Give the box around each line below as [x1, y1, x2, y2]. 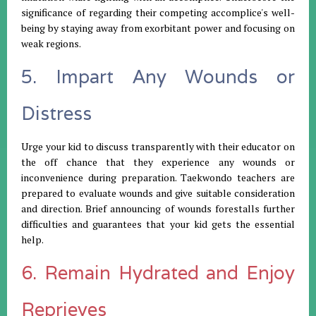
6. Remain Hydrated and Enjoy [21, 261, 295, 285]
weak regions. [21, 37, 81, 51]
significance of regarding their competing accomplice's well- [21, 6, 295, 20]
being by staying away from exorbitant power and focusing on [21, 21, 295, 35]
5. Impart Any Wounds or [21, 65, 295, 89]
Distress [21, 102, 92, 126]
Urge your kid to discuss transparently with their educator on [21, 140, 295, 154]
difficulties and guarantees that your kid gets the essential [21, 217, 295, 231]
